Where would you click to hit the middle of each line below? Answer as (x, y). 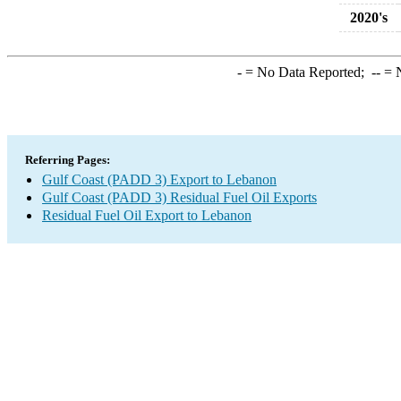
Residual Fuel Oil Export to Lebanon (147, 215)
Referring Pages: (68, 160)
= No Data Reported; (306, 72)
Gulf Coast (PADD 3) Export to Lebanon (159, 179)
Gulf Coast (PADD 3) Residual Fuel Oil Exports (179, 197)
